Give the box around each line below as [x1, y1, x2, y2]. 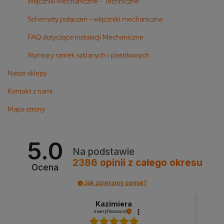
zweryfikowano [93, 208, 126, 214]
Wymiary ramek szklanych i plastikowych [27, 50, 149, 59]
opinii [97, 156, 128, 168]
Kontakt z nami [7, 86, 52, 95]
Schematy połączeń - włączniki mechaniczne [27, 14, 163, 23]
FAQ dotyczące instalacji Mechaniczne [27, 32, 143, 41]
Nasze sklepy [7, 68, 47, 77]
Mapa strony [7, 104, 45, 113]
